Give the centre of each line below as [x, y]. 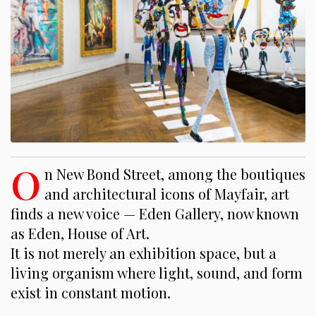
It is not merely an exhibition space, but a [144, 253]
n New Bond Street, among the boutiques [175, 174]
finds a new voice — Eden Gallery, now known [155, 213]
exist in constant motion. [91, 292]
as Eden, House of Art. [80, 233]
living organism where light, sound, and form [157, 272]
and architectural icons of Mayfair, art [167, 193]
